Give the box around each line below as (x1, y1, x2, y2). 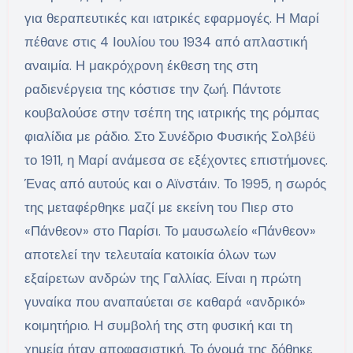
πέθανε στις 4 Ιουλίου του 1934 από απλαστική (24, 33, 307, 51)
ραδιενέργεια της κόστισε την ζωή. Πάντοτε (24, 80, 281, 98)
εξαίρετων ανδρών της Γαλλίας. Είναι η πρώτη (24, 269, 301, 288)
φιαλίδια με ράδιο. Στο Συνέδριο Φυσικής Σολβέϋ (24, 128, 315, 146)
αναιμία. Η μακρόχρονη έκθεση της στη (24, 57, 258, 75)
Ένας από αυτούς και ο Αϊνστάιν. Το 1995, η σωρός (24, 175, 326, 193)
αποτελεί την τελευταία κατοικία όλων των (24, 246, 277, 264)
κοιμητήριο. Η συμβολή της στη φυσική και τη (24, 317, 292, 335)
